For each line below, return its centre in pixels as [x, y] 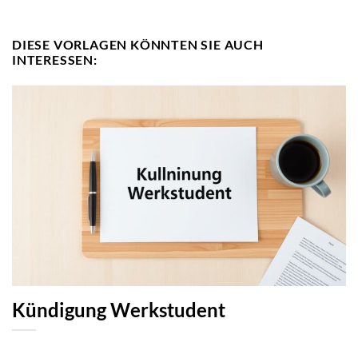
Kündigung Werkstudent [119, 310]
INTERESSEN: [55, 60]
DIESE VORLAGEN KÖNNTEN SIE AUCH [138, 45]
